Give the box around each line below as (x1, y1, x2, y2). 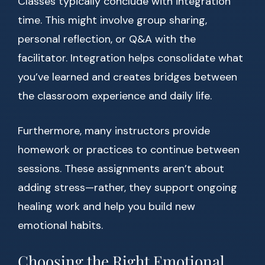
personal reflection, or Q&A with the (18, 32, 196, 47)
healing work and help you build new (18, 199, 195, 214)
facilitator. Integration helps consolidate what (18, 51, 243, 66)
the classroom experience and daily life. (18, 89, 212, 104)
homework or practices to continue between (18, 143, 240, 157)
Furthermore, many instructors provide (18, 124, 210, 138)
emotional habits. (18, 218, 103, 233)
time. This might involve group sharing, (18, 13, 207, 28)
